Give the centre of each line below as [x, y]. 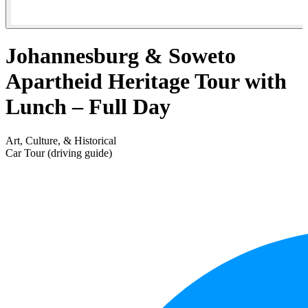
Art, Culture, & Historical [61, 140]
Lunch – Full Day [88, 107]
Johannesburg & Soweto [121, 56]
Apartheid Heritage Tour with [146, 81]
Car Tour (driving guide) [59, 153]
